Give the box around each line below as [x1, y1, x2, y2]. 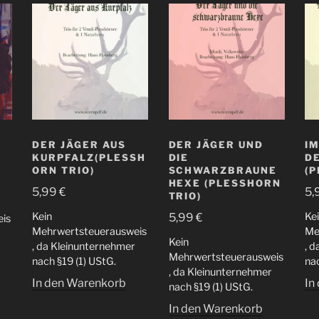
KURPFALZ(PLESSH [32, 152, 146, 164]
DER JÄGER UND [168, 139, 263, 151]
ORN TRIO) [32, 164, 95, 177]
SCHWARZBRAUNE [168, 164, 277, 177]
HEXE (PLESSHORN [168, 177, 281, 189]
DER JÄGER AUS [32, 139, 126, 151]
